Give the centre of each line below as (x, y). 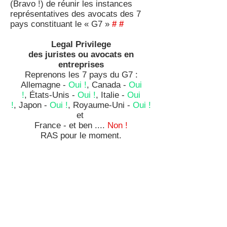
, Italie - (111, 95)
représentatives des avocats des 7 (75, 14)
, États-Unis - (51, 95)
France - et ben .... (71, 125)
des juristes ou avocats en (81, 54)
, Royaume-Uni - (100, 105)
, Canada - (107, 85)
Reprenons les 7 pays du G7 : (81, 75)
